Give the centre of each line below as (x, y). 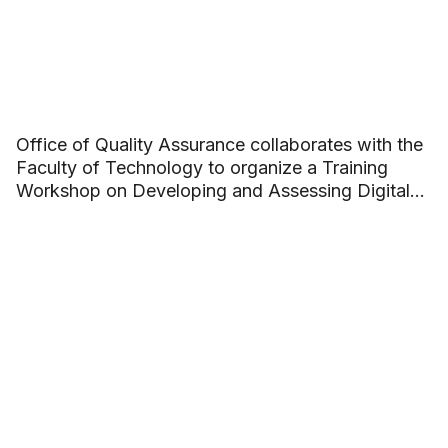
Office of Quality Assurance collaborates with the (219, 144)
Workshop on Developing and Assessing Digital (212, 190)
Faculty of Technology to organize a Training (201, 167)
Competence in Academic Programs (164, 213)
